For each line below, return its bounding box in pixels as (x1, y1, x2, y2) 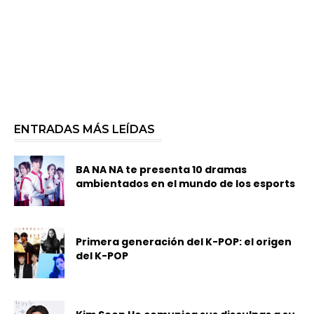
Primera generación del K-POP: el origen (76, 235, 292, 250)
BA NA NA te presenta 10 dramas (76, 163, 247, 177)
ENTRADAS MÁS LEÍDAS (14, 122, 155, 136)
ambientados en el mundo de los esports (76, 177, 296, 191)
